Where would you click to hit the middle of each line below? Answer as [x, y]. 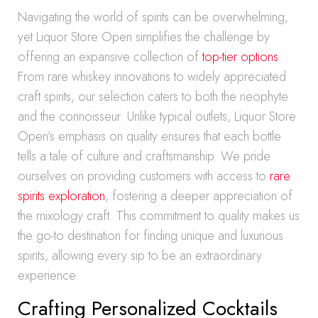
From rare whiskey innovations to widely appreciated [152, 77]
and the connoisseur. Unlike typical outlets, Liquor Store [157, 116]
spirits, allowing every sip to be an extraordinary [140, 256]
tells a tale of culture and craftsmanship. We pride [144, 156]
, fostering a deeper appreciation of [199, 196]
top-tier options [240, 57]
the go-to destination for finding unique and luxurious [150, 236]
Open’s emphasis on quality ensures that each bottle [149, 136]
